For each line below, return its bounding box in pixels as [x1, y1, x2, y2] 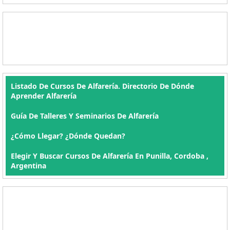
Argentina [11, 161, 46, 170]
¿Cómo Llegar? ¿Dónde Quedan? [11, 131, 125, 141]
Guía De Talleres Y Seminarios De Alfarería [11, 111, 159, 121]
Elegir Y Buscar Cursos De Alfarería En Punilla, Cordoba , [11, 151, 208, 161]
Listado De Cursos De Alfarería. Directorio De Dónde [11, 81, 194, 91]
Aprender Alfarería [11, 91, 76, 101]
